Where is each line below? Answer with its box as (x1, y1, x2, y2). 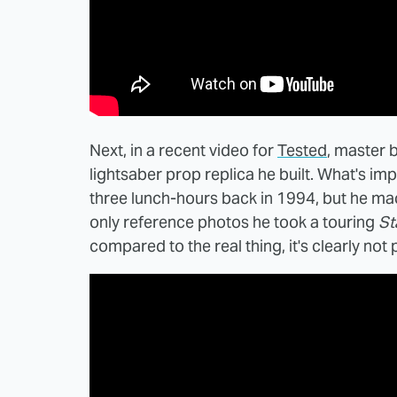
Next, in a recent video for (90, 139, 277, 160)
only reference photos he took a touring (90, 211, 378, 232)
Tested (277, 139, 327, 160)
